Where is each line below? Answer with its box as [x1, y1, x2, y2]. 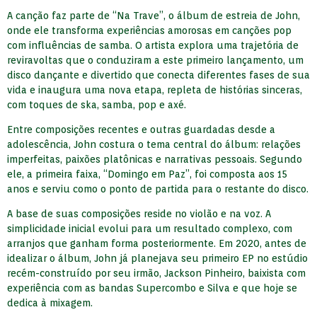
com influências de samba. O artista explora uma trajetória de [7, 39, 299, 51]
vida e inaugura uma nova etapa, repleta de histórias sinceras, [7, 83, 302, 96]
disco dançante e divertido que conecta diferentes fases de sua [7, 69, 310, 81]
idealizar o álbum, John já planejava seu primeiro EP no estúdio [7, 253, 308, 265]
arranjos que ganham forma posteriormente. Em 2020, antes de [7, 238, 306, 250]
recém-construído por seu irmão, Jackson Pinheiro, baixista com [7, 267, 306, 279]
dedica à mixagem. [7, 297, 93, 309]
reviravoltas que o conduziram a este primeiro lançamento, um [7, 54, 304, 66]
